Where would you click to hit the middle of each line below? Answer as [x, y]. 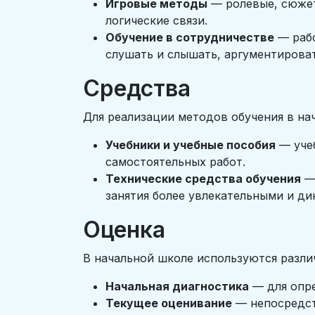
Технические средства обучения [203, 179]
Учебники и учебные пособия [191, 145]
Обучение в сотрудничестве [190, 37]
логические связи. [156, 20]
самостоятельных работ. [175, 162]
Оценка [124, 230]
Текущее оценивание [169, 303]
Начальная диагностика [177, 286]
